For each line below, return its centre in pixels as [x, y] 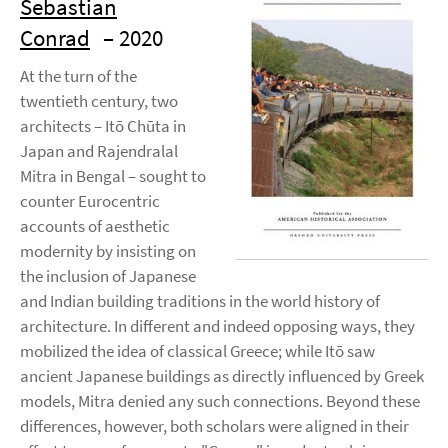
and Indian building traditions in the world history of [200, 301]
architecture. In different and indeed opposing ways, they [217, 326]
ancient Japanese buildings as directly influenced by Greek [222, 376]
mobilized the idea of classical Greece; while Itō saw [197, 351]
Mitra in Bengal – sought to [113, 176]
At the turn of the [78, 76]
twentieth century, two [99, 101]
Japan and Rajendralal [99, 151]
